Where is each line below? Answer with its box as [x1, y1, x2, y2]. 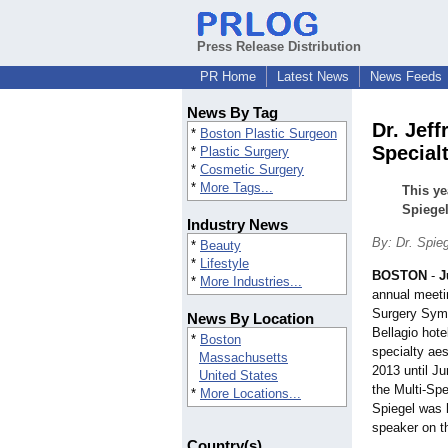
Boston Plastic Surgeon [200, 126, 337, 142]
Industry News [187, 216, 288, 234]
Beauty [200, 238, 241, 254]
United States [199, 368, 278, 384]
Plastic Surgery [200, 144, 289, 160]
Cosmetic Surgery [200, 162, 304, 178]
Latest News [277, 69, 349, 84]
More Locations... [200, 386, 301, 402]
